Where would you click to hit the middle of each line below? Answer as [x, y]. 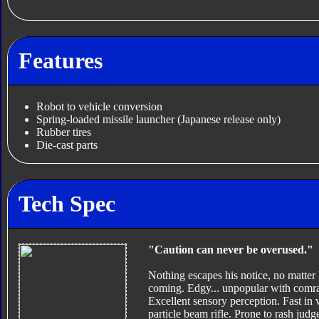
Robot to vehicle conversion [99, 107]
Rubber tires [63, 132]
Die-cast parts [67, 145]
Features [60, 60]
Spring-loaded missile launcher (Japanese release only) [158, 120]
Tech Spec [67, 203]
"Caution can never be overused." [230, 250]
